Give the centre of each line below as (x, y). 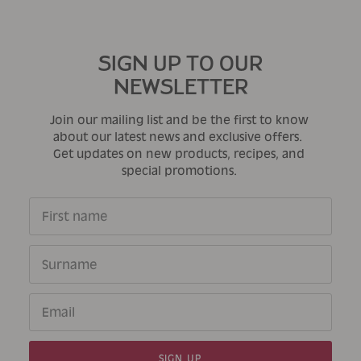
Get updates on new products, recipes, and (179, 154)
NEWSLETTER (180, 87)
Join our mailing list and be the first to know (179, 120)
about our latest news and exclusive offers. (179, 137)
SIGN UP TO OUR (180, 64)
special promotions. (179, 170)
